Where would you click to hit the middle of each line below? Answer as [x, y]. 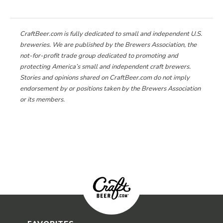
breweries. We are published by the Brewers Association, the [108, 45]
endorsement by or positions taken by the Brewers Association [110, 89]
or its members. [42, 100]
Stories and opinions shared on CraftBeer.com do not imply [105, 78]
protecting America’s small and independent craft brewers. [105, 67]
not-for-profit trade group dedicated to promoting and [99, 56]
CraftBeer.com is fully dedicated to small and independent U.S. [111, 34]
